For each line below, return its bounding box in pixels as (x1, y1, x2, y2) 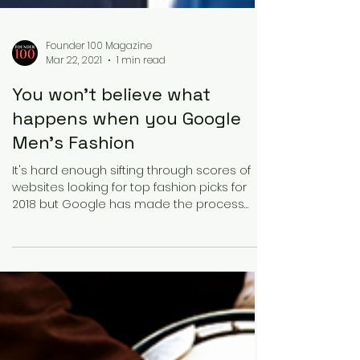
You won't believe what (12, 235, 211, 257)
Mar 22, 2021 (46, 205, 102, 219)
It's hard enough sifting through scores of (12, 314, 251, 330)
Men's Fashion (12, 283, 135, 305)
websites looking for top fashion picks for (12, 331, 247, 347)
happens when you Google (12, 259, 241, 281)
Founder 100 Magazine (46, 190, 152, 204)
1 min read (117, 205, 166, 219)
